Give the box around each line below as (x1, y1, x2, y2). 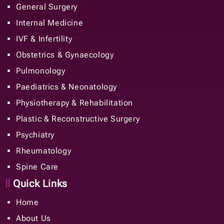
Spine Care (16, 161, 58, 171)
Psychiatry (16, 129, 54, 139)
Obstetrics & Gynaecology (16, 49, 114, 59)
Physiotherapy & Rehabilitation (16, 97, 133, 107)
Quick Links (10, 177, 67, 189)
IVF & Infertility (16, 33, 72, 43)
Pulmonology (16, 65, 65, 75)
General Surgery (16, 1, 77, 11)
